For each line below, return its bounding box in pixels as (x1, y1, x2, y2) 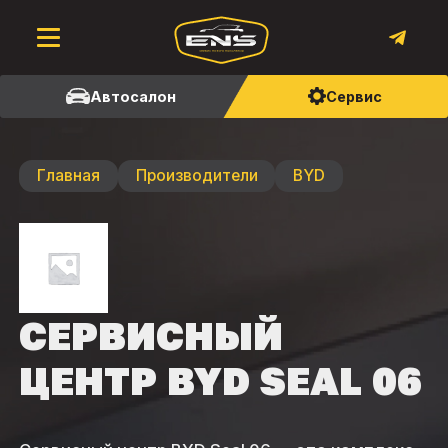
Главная (36, 166, 100, 186)
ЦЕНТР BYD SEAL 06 (18, 357, 422, 403)
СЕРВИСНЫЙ (18, 312, 283, 358)
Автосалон (90, 87, 176, 105)
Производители (135, 166, 258, 186)
